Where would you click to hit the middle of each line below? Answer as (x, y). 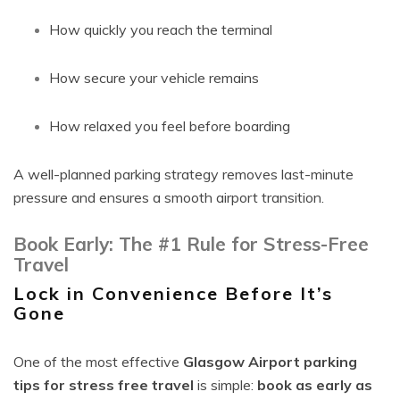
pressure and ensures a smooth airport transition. (169, 197)
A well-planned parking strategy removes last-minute (183, 174)
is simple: (225, 385)
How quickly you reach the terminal (161, 29)
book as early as (315, 385)
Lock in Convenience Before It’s (173, 293)
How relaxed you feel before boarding (170, 126)
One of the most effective (98, 362)
